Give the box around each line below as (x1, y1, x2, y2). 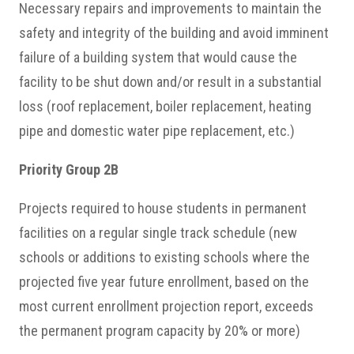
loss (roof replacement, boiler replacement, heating (19, 98, 311, 115)
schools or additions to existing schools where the (19, 249, 310, 265)
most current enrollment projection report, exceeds (19, 298, 314, 314)
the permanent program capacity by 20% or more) (19, 322, 300, 339)
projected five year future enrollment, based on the (19, 273, 309, 290)
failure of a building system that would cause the (19, 49, 297, 66)
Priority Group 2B (19, 161, 119, 178)
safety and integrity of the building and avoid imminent (19, 24, 329, 41)
